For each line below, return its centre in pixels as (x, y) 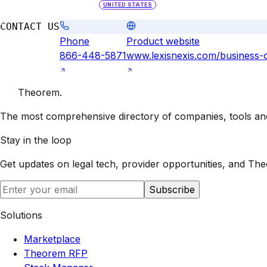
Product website (163, 41)
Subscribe (172, 189)
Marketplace (52, 239)
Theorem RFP (56, 253)
